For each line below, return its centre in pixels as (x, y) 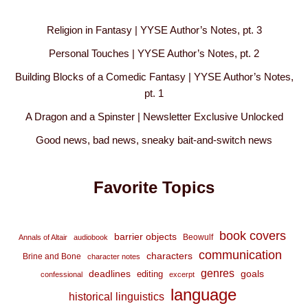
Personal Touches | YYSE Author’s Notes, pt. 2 (154, 54)
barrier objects (145, 237)
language (203, 295)
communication (240, 255)
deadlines (110, 274)
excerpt (182, 275)
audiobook (91, 238)
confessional (62, 275)
